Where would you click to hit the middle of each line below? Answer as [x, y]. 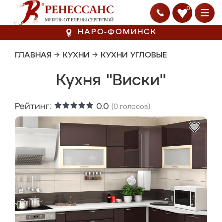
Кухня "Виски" [111, 81]
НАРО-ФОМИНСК [117, 32]
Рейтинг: [34, 107]
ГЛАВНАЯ [33, 55]
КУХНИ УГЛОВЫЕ [134, 55]
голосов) [134, 107]
